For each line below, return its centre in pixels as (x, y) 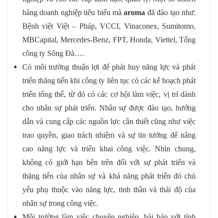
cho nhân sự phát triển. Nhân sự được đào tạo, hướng (109, 108)
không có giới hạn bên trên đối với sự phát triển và (109, 163)
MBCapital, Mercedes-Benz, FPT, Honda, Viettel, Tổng (109, 40)
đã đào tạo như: (171, 13)
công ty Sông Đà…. (53, 54)
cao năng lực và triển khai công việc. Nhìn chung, (109, 149)
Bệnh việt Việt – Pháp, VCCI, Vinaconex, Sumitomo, (109, 26)
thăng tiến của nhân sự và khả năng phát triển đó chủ (109, 176)
